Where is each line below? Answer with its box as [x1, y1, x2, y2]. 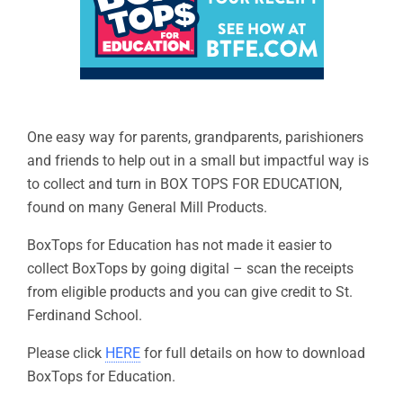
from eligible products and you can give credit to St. [27, 283, 353, 300]
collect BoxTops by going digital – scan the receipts [27, 260, 354, 277]
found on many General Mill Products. [27, 199, 267, 216]
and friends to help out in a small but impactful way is [27, 152, 369, 169]
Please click [27, 345, 105, 362]
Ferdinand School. [27, 307, 142, 324]
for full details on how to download [140, 345, 365, 362]
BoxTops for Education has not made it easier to [27, 237, 332, 254]
